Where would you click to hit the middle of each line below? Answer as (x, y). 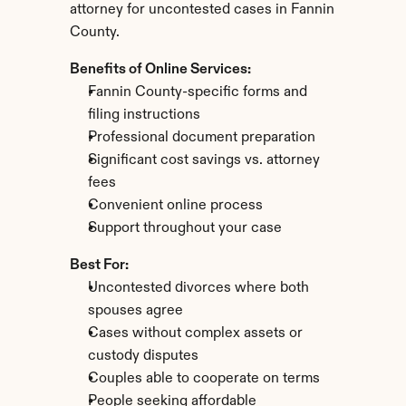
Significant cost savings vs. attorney (203, 160)
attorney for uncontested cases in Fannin (202, 10)
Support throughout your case (184, 228)
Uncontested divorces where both (198, 288)
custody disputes (143, 356)
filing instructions (144, 115)
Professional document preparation (201, 138)
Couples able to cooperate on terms (203, 379)
